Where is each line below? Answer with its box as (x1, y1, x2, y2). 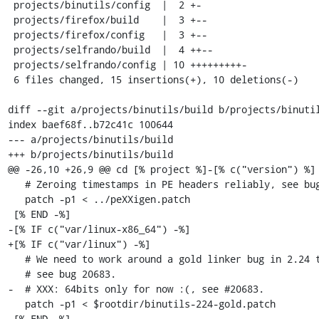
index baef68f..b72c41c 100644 (7, 117, 173, 131)
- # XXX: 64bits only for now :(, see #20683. (7, 281, 264, 296)
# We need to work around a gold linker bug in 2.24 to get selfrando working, (7, 251, 25, 266)
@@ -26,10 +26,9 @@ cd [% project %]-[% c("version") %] (7, 162, 315, 176)
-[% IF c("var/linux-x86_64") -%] (7, 221, 190, 236)
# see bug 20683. (7, 266, 25, 281)
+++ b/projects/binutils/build (7, 147, 173, 161)
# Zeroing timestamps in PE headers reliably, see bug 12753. (7, 177, 25, 191)
